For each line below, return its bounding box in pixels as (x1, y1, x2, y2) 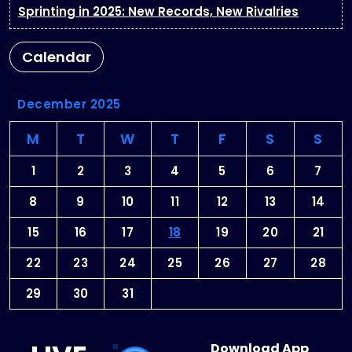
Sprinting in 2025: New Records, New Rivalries (18, 3, 299, 20)
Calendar (22, 47, 91, 68)
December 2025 (17, 96, 121, 113)
